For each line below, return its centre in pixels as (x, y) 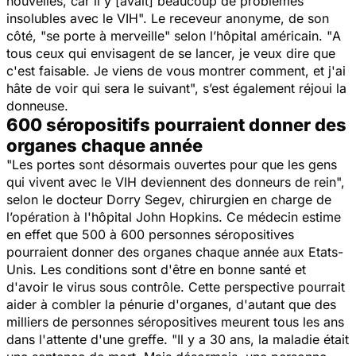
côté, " (26, 35)
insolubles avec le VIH (72, 18)
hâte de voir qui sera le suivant (98, 88)
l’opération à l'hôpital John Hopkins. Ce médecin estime (174, 217)
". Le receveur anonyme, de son (234, 18)
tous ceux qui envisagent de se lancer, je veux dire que (171, 53)
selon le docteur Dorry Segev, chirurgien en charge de (169, 199)
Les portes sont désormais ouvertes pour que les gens (174, 164)
